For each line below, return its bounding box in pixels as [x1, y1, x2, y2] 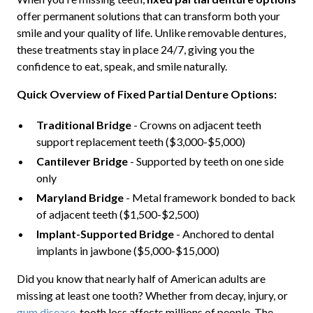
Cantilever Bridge [36, 154, 128, 168]
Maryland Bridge [36, 191, 124, 205]
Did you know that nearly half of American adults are [16, 272, 265, 286]
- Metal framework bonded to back [123, 191, 296, 205]
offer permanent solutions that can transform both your [16, 9, 280, 23]
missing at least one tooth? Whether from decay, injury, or [16, 289, 288, 303]
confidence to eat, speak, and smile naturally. [16, 59, 227, 73]
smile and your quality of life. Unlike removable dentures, [16, 26, 286, 40]
